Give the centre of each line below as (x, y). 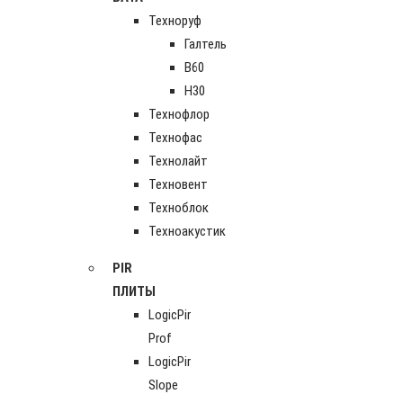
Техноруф (175, 20)
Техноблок (179, 207)
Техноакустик (187, 231)
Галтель (206, 44)
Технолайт (178, 161)
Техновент (178, 184)
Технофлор (179, 114)
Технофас (175, 137)
